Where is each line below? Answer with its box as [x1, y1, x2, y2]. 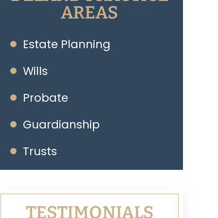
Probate [23, 90, 68, 106]
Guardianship [23, 117, 100, 132]
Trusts [23, 144, 57, 159]
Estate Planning [23, 36, 110, 52]
